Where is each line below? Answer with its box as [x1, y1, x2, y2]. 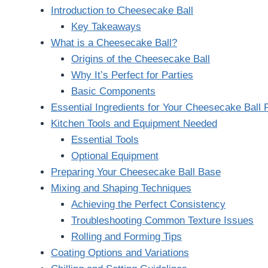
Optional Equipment [71, 150, 159, 162]
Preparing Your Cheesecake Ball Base [51, 166, 221, 178]
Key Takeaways [71, 20, 141, 32]
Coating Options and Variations [51, 246, 189, 258]
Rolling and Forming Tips [71, 230, 182, 242]
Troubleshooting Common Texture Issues [71, 214, 254, 226]
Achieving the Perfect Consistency [71, 198, 226, 210]
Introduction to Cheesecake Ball [51, 4, 193, 16]
